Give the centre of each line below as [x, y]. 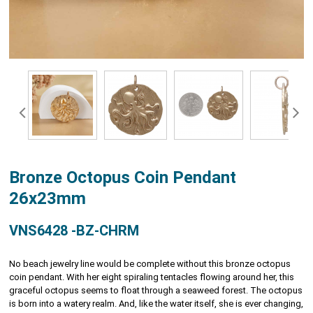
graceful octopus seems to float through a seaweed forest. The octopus [156, 290]
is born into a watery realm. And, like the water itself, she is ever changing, [156, 303]
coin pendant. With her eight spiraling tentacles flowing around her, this [152, 277]
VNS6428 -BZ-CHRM [74, 230]
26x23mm [48, 198]
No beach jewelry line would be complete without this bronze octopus [150, 263]
